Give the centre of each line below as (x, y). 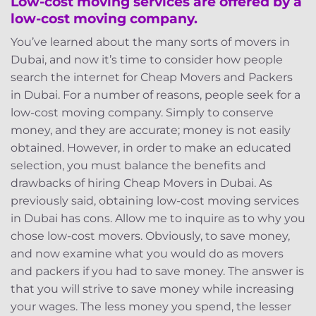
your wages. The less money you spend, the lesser (151, 307)
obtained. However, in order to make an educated (151, 148)
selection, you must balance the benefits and (138, 166)
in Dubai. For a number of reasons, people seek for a (156, 95)
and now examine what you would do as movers (147, 254)
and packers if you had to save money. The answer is (157, 272)
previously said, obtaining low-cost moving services (155, 201)
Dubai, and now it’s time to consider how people (147, 60)
